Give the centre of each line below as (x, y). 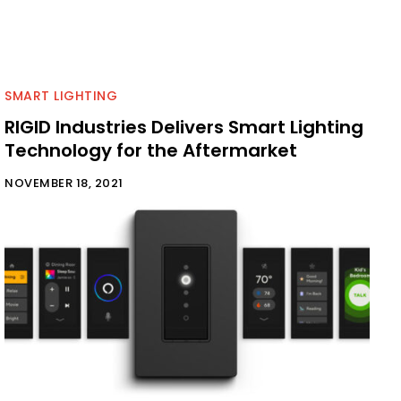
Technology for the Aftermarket (151, 150)
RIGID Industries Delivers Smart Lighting (184, 127)
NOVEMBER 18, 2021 (64, 183)
